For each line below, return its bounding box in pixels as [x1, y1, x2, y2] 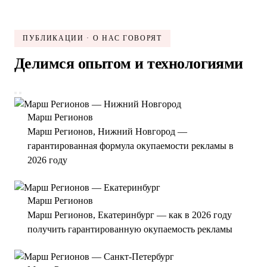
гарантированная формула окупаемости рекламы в [27, 183, 234, 193]
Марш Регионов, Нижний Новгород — [27, 169, 187, 179]
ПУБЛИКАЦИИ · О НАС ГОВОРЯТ [23, 76, 162, 85]
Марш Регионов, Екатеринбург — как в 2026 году [27, 252, 232, 262]
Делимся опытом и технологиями [14, 97, 243, 114]
